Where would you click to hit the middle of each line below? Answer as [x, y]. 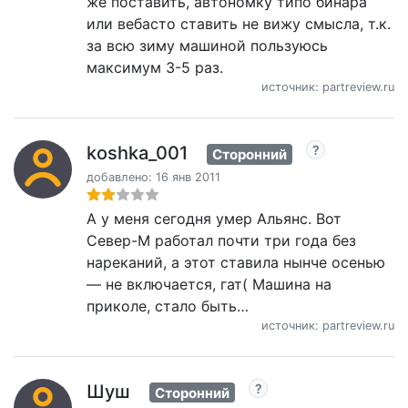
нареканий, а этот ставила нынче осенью [236, 262]
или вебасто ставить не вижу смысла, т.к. [239, 23]
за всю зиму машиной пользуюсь [207, 45]
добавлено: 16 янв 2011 [153, 177]
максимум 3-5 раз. [155, 67]
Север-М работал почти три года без [221, 240]
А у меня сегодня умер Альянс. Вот [214, 218]
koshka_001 [137, 153]
